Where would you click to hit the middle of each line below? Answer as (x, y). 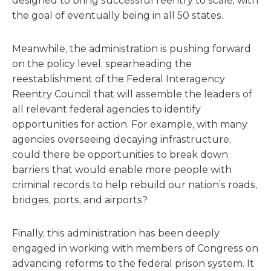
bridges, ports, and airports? (80, 200)
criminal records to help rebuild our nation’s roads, (135, 185)
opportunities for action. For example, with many (130, 124)
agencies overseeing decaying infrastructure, (122, 139)
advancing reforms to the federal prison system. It (133, 263)
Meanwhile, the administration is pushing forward (132, 49)
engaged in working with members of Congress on (135, 248)
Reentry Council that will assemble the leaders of (132, 94)
